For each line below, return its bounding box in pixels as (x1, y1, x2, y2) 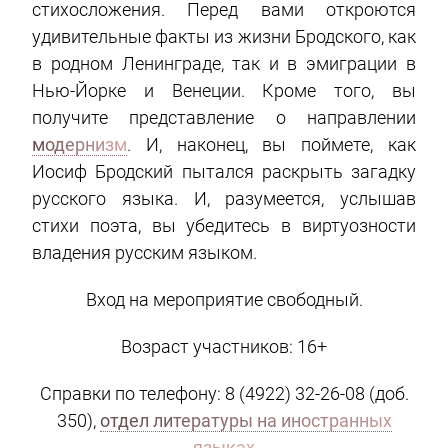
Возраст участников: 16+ (121, 335, 327, 357)
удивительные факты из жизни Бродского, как (32, 25, 416, 47)
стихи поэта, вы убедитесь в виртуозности (32, 214, 416, 236)
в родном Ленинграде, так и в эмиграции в (32, 52, 416, 74)
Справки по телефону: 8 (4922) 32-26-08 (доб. (39, 382, 409, 404)
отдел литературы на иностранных (99, 409, 392, 431)
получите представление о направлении (32, 106, 416, 128)
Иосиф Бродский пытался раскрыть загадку (32, 160, 416, 182)
